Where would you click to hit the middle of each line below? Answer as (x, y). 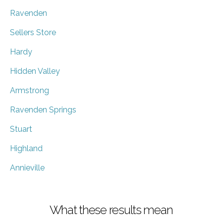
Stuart (21, 129)
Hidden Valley (35, 71)
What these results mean (111, 210)
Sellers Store (33, 32)
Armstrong (29, 90)
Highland (26, 148)
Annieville (27, 167)
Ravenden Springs (43, 110)
